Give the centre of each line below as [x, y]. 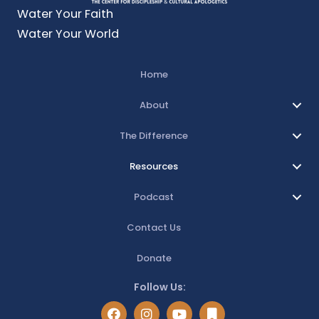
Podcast [154, 197]
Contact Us [154, 227]
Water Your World [68, 34]
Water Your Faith [65, 14]
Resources [154, 166]
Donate [154, 258]
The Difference [154, 135]
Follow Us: [159, 287]
